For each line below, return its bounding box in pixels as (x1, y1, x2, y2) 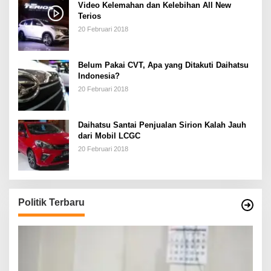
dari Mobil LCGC (78, 131, 140, 140)
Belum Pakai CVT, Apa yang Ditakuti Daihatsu (78, 60, 249, 70)
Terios (78, 11, 101, 21)
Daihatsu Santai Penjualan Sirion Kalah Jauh (78, 120, 246, 129)
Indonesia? (78, 71, 120, 80)
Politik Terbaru (18, 197, 85, 207)
